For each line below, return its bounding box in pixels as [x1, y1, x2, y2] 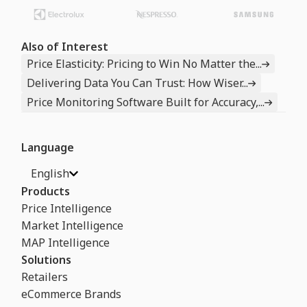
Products [21, 184, 71, 199]
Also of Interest [21, 39, 109, 55]
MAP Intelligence [21, 235, 110, 251]
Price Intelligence [21, 201, 112, 217]
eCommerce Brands [21, 286, 122, 302]
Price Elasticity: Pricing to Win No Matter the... [27, 56, 262, 72]
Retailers [21, 269, 69, 285]
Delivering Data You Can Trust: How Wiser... [27, 75, 249, 91]
